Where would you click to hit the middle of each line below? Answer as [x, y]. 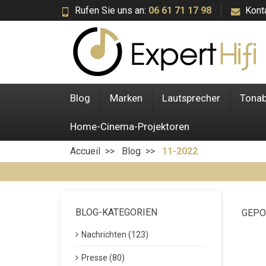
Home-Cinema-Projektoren [130, 126]
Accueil [85, 151]
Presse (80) [103, 258]
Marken [126, 98]
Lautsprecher [191, 98]
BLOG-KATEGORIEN [116, 212]
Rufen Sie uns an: [112, 10]
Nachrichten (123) [115, 235]
